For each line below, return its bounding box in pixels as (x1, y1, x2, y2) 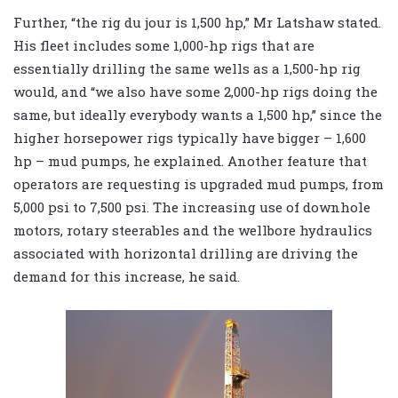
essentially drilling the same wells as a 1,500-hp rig (13, 60, 361, 78)
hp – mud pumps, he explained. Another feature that (13, 152, 367, 171)
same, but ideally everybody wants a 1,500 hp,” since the (13, 106, 382, 124)
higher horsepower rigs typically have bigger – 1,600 (13, 129, 366, 147)
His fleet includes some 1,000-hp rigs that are (13, 36, 314, 55)
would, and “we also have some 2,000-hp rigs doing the (13, 83, 378, 101)
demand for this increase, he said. (13, 267, 240, 286)
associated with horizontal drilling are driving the (13, 244, 358, 263)
